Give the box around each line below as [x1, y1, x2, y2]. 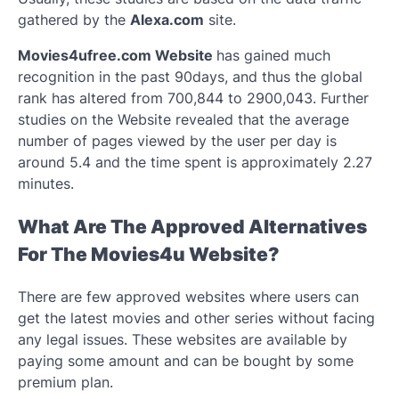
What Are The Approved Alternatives [18, 215, 367, 238]
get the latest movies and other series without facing [18, 309, 375, 328]
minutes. [18, 174, 78, 192]
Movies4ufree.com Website [18, 45, 216, 64]
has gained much [216, 45, 330, 64]
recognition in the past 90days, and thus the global [18, 67, 362, 85]
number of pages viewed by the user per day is [18, 131, 337, 150]
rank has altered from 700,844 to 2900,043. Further [18, 88, 369, 107]
